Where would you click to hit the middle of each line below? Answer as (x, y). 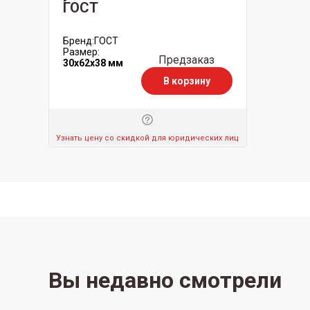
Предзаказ (186, 60)
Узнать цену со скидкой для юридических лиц (147, 138)
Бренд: (78, 41)
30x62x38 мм (93, 63)
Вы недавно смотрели (165, 280)
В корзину (186, 81)
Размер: (81, 52)
